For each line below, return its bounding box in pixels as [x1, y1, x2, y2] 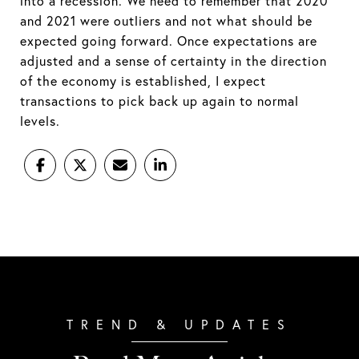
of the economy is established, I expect [20, 72, 266, 89]
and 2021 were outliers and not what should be [20, 12, 313, 29]
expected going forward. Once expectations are [20, 32, 317, 49]
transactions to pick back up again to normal [20, 92, 299, 109]
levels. [20, 112, 60, 129]
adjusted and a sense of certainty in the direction [20, 52, 327, 69]
